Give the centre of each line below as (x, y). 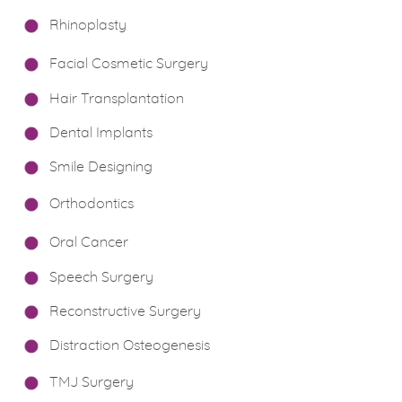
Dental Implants (101, 133)
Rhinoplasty (88, 25)
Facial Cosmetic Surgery (129, 64)
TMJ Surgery (92, 382)
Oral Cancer (89, 242)
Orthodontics (92, 204)
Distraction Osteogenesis (130, 345)
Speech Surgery (101, 277)
